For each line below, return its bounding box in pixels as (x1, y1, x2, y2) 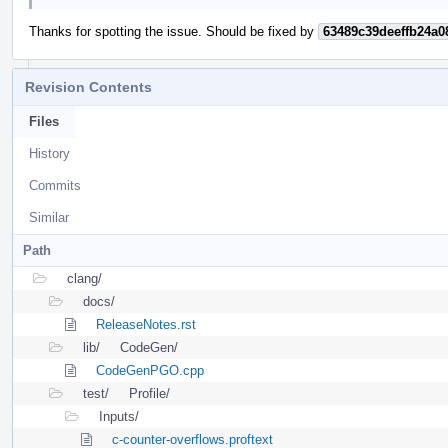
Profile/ (129, 385, 170, 401)
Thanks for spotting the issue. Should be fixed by (29, 23, 318, 39)
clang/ (67, 270, 102, 286)
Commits (29, 177, 81, 193)
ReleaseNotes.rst (96, 316, 196, 332)
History (29, 145, 70, 161)
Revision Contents (25, 78, 152, 95)
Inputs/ (99, 408, 139, 424)
